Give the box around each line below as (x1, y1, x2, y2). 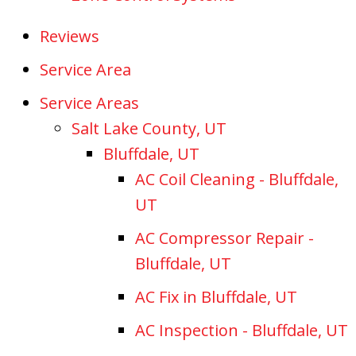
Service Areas (40, 91, 139, 114)
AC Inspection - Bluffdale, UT (135, 319, 348, 341)
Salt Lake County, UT (72, 117, 226, 139)
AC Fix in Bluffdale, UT (135, 285, 297, 308)
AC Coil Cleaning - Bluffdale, (135, 168, 339, 190)
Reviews (40, 25, 99, 47)
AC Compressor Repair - (135, 226, 314, 249)
